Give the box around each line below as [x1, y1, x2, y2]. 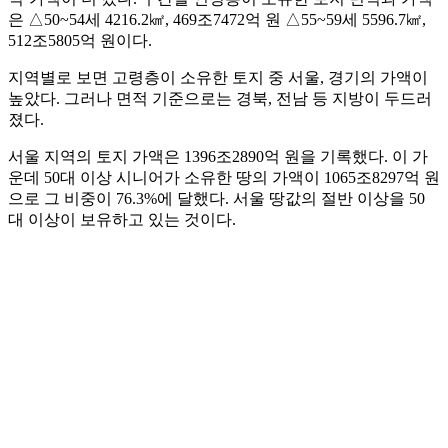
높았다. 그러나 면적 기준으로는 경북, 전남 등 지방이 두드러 [8, 90, 432, 108]
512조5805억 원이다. [8, 32, 152, 50]
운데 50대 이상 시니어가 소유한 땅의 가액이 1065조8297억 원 [8, 169, 440, 187]
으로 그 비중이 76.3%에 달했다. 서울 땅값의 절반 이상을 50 [8, 190, 425, 208]
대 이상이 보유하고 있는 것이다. [8, 211, 236, 229]
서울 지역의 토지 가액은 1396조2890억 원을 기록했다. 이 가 [8, 148, 428, 166]
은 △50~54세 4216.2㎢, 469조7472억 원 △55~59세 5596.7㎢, [8, 11, 426, 29]
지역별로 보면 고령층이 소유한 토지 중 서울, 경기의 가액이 [8, 69, 428, 87]
